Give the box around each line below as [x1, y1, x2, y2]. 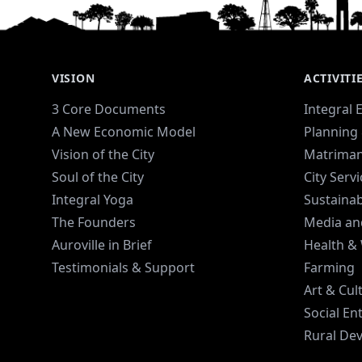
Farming [304, 258, 355, 276]
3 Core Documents [52, 99, 166, 118]
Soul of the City [52, 167, 144, 186]
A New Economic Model [52, 122, 196, 141]
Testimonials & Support [52, 258, 195, 276]
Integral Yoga [52, 190, 133, 208]
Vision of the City [52, 145, 154, 163]
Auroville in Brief [52, 235, 152, 254]
